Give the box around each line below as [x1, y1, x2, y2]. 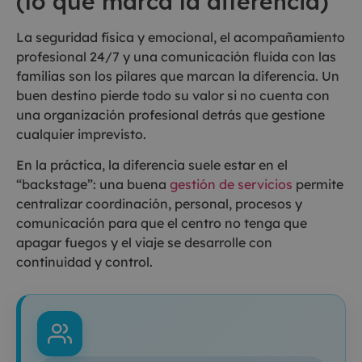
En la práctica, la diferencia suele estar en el [16, 157, 288, 174]
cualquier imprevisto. [16, 125, 146, 142]
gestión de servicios [170, 176, 293, 193]
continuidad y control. [16, 254, 153, 271]
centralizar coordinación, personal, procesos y [16, 196, 302, 213]
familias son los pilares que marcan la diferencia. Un [16, 67, 339, 84]
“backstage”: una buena [16, 176, 170, 193]
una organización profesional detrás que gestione [16, 106, 325, 123]
